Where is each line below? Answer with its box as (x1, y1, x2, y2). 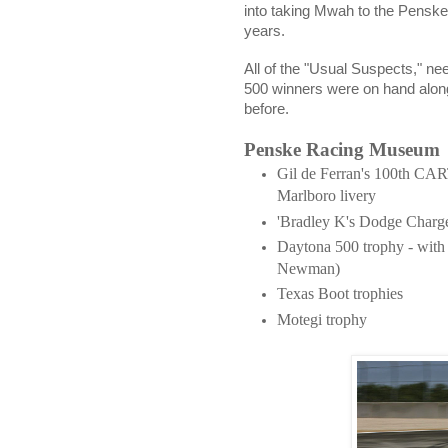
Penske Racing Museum (244, 139, 440, 161)
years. (244, 23, 285, 40)
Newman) (277, 260, 340, 278)
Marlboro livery (277, 187, 376, 205)
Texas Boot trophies (277, 285, 403, 303)
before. (244, 101, 289, 118)
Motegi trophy (277, 310, 367, 328)
